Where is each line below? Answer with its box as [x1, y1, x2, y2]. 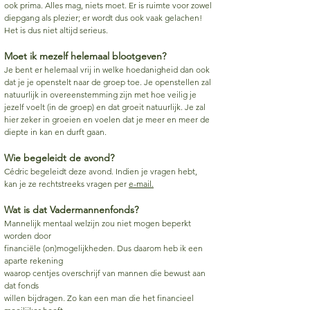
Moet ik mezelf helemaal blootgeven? [4, 50, 166, 62]
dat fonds [4, 280, 39, 291]
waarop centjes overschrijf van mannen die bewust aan [4, 268, 206, 278]
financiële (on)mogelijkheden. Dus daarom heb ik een [4, 243, 203, 253]
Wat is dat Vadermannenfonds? [4, 203, 138, 216]
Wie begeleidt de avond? [4, 152, 114, 164]
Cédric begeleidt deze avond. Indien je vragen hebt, [4, 166, 197, 176]
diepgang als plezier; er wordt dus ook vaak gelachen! [4, 12, 202, 23]
